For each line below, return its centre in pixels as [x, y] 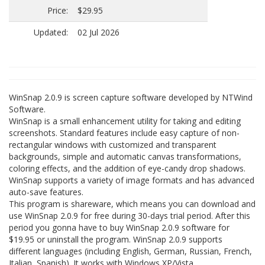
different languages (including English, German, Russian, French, [130, 251]
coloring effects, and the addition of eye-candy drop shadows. [127, 168]
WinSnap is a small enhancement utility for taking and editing [125, 121]
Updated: [51, 32]
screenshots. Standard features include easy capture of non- [124, 133]
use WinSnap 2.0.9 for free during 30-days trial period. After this [130, 216]
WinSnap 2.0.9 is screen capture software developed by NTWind [131, 97]
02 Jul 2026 [98, 32]
